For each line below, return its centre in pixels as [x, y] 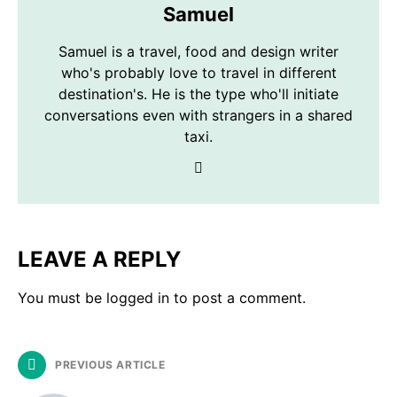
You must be [62, 298]
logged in [138, 298]
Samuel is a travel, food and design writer [198, 51]
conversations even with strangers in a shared [198, 115]
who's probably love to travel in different [198, 73]
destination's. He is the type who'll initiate [198, 94]
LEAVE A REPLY [99, 259]
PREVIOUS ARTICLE [110, 365]
